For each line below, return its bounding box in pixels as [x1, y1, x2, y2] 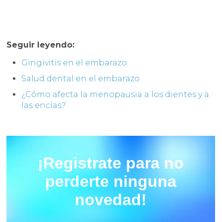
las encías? [21, 101, 66, 111]
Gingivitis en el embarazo [21, 58, 127, 68]
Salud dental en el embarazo [21, 74, 140, 84]
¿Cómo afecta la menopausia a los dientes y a [21, 90, 210, 100]
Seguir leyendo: [6, 40, 77, 50]
